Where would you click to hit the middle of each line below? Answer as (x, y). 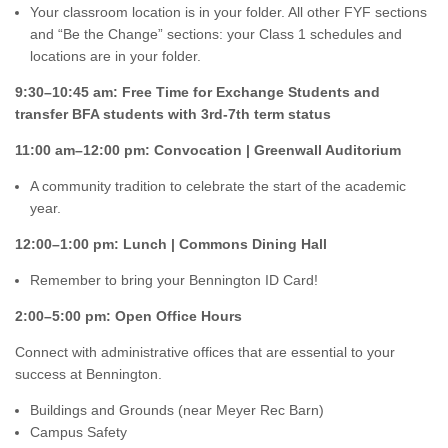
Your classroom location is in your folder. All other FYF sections (228, 12)
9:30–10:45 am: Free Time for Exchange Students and (197, 92)
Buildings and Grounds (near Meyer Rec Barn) (177, 410)
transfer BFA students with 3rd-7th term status (177, 114)
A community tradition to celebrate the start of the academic (218, 186)
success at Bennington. (90, 374)
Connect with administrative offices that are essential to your (205, 352)
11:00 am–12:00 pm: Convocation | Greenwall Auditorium (208, 150)
